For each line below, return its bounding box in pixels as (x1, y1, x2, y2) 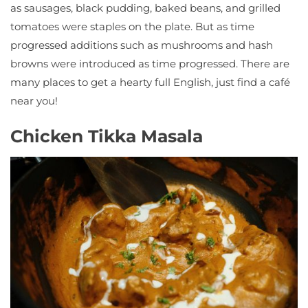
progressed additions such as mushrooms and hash (10, 38, 273, 52)
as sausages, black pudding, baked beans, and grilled (10, 1, 280, 15)
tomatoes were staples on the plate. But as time (10, 20, 254, 34)
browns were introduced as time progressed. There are (10, 57, 289, 71)
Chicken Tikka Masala (10, 125, 203, 146)
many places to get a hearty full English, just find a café (10, 76, 290, 89)
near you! (10, 94, 58, 108)
